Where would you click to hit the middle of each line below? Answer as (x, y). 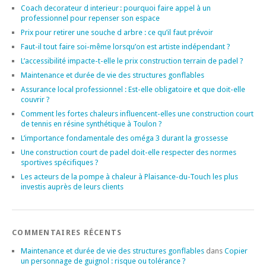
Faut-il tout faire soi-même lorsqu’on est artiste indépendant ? (126, 46)
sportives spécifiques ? (60, 162)
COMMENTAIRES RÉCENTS (67, 232)
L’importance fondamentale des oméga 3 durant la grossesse (124, 138)
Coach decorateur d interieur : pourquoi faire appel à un (116, 8)
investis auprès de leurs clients (72, 186)
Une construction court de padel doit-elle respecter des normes (129, 152)
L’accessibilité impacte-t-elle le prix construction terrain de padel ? (132, 61)
